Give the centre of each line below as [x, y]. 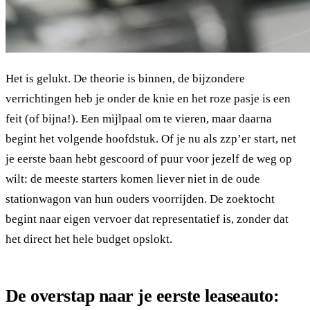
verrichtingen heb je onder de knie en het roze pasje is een [148, 98]
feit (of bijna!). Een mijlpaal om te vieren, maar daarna [139, 118]
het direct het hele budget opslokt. [89, 239]
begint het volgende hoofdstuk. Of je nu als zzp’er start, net [151, 138]
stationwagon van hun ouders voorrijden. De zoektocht [140, 199]
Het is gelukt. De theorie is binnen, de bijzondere [125, 78]
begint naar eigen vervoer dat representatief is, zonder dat [147, 219]
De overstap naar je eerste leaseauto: [143, 295]
